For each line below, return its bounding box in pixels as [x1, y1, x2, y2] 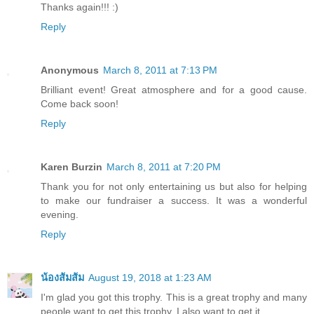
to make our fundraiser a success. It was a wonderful [41, 194, 307, 206]
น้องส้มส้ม [41, 271, 84, 283]
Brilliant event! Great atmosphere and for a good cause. [41, 83, 307, 95]
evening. [41, 208, 78, 220]
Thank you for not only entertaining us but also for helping [41, 180, 307, 192]
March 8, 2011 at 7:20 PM [107, 161, 221, 172]
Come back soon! [41, 97, 118, 109]
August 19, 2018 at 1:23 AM [88, 271, 212, 283]
